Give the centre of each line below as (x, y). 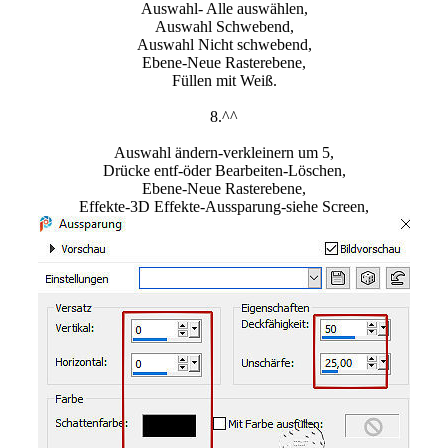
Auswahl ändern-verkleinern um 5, (224, 153)
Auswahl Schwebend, (224, 27)
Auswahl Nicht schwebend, (224, 45)
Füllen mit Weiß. (224, 81)
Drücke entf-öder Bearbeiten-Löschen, (224, 171)
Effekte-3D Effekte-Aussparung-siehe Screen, (224, 207)
